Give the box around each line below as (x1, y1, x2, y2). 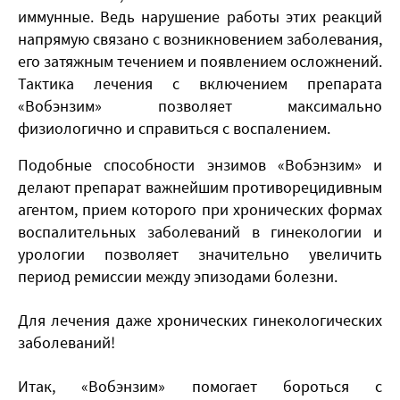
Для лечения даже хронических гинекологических (18, 309, 382, 330)
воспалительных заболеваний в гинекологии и (18, 221, 382, 242)
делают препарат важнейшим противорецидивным (18, 176, 382, 197)
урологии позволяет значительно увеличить (18, 243, 382, 264)
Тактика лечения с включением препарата (18, 72, 382, 94)
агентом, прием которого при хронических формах (18, 198, 382, 220)
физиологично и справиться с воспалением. (18, 117, 330, 138)
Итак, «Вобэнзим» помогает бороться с (18, 375, 382, 396)
